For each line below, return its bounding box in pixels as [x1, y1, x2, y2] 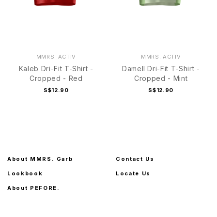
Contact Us [116, 155, 155, 163]
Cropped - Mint [134, 74, 188, 83]
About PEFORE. [7, 185, 60, 192]
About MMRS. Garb [7, 155, 73, 163]
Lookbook [7, 170, 43, 177]
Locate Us [116, 170, 151, 177]
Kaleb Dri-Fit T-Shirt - [18, 64, 93, 73]
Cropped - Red [30, 74, 83, 83]
